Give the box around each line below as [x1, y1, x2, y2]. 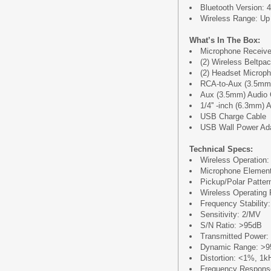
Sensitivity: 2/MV [200, 210, 261, 219]
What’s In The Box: [189, 36, 260, 45]
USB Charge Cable [200, 112, 266, 121]
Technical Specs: [189, 145, 253, 154]
